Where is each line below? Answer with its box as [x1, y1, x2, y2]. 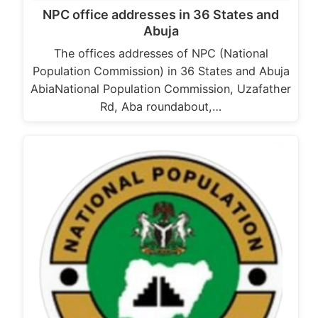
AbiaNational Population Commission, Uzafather [31, 82, 291, 97]
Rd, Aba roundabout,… [100, 99, 221, 114]
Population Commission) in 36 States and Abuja [32, 64, 290, 79]
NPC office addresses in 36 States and [43, 7, 279, 23]
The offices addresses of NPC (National [53, 46, 268, 61]
